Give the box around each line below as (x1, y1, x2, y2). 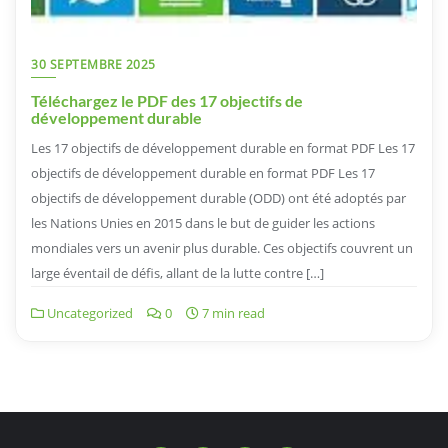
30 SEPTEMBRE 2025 (31, 56, 156, 73)
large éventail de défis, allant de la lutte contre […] (31, 264, 324, 282)
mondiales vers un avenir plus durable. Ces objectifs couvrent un (31, 239, 413, 257)
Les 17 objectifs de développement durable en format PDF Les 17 (31, 139, 415, 157)
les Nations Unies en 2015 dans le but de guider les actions (31, 214, 375, 232)
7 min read (199, 304, 265, 322)
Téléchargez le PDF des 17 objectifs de (31, 91, 303, 110)
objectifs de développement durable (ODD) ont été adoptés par (31, 189, 406, 207)
